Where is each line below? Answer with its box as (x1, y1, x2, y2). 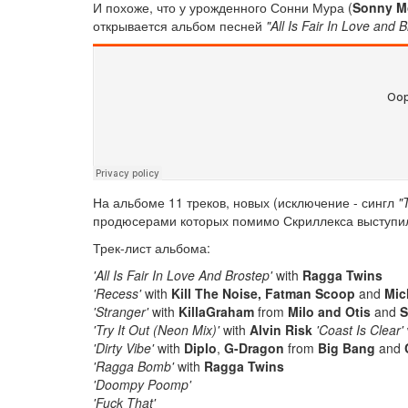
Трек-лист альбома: (93, 238, 210, 257)
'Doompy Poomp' (93, 374, 191, 393)
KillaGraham (178, 301, 254, 321)
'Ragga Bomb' (93, 356, 174, 375)
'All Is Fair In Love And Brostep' (93, 265, 272, 284)
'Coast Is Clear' (316, 320, 403, 339)
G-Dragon (224, 338, 284, 357)
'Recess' (93, 283, 141, 302)
